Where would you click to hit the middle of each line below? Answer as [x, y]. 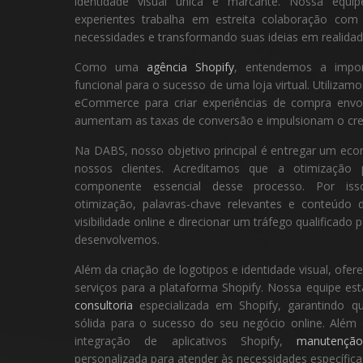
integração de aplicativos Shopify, [186, 341]
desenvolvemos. [117, 239]
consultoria [104, 305]
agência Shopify [190, 67]
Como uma [111, 67]
